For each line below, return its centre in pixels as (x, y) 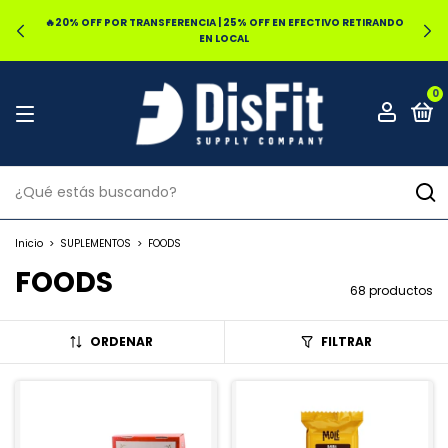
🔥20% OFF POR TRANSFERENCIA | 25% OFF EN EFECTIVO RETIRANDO (224, 22)
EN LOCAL (224, 38)
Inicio (29, 244)
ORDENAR (122, 342)
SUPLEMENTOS (95, 244)
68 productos (391, 291)
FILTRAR (346, 342)
